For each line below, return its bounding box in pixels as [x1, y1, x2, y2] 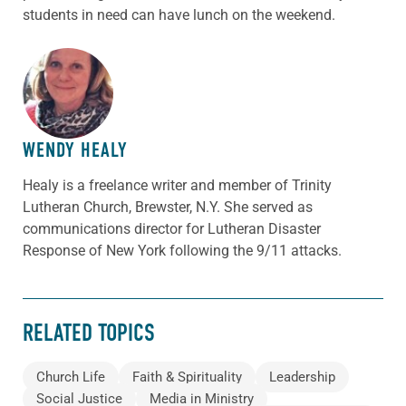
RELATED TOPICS [23, 318, 155, 347]
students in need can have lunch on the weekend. [23, 6, 335, 24]
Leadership [269, 369, 335, 386]
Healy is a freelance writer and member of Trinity [23, 177, 332, 195]
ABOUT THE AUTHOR [23, 67, 177, 96]
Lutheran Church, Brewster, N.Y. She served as [23, 198, 313, 217]
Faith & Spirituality [132, 369, 242, 386]
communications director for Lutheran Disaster [23, 220, 321, 238]
